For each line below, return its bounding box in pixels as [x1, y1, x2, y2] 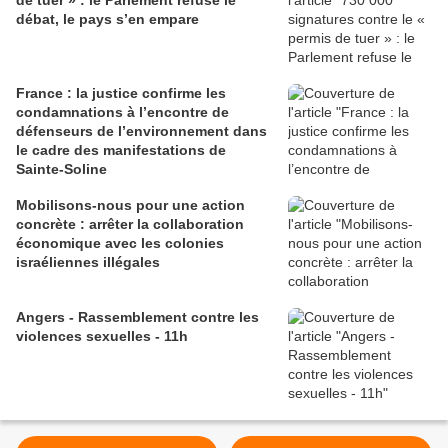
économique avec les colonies [16, 235, 224, 252]
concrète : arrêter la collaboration [16, 216, 244, 233]
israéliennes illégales [16, 254, 160, 271]
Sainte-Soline [16, 161, 107, 178]
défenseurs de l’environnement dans [16, 123, 267, 140]
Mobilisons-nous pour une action [16, 197, 245, 214]
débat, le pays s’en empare [16, 11, 199, 28]
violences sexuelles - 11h [16, 328, 188, 345]
